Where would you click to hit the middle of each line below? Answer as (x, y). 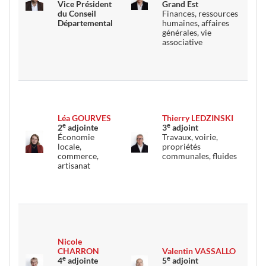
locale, (69, 146)
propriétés (181, 146)
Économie (76, 137)
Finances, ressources (200, 13)
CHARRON (78, 251)
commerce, (78, 156)
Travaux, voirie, (190, 137)
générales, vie (187, 32)
